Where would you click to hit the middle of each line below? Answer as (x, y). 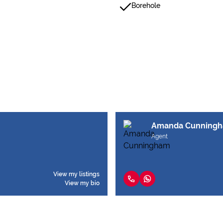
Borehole (146, 5)
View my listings (76, 174)
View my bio (82, 183)
